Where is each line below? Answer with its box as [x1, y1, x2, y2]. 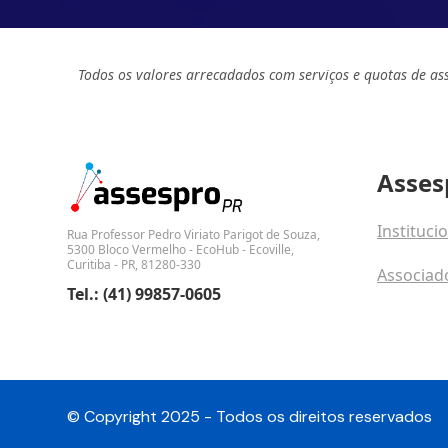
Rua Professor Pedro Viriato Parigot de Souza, [67, 226, 321, 244]
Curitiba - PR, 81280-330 [67, 256, 202, 274]
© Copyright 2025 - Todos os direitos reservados [67, 406, 433, 428]
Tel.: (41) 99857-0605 [67, 283, 222, 306]
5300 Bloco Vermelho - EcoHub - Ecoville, [67, 241, 295, 259]
